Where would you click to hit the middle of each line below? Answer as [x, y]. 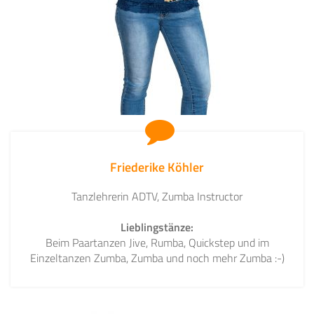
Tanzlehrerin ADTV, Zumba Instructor [157, 197]
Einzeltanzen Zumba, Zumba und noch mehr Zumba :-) [157, 258]
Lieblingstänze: [157, 227]
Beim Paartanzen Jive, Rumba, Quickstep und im [157, 243]
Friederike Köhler [157, 168]
